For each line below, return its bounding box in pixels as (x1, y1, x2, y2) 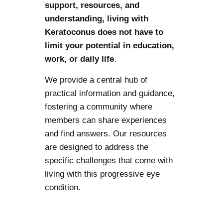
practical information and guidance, (45, 89, 175, 98)
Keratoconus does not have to (45, 27, 163, 37)
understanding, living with (45, 14, 148, 23)
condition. (45, 183, 81, 192)
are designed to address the (45, 142, 148, 152)
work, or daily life (45, 54, 114, 64)
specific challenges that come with (45, 156, 173, 165)
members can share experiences (45, 115, 167, 125)
